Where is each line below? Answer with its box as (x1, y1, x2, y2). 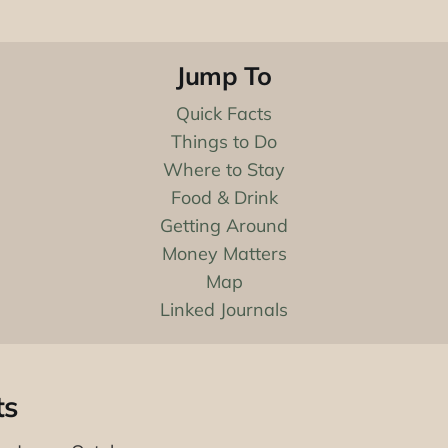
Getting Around (160, 214, 288, 238)
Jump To (176, 60, 272, 92)
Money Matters (161, 242, 287, 266)
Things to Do (171, 130, 277, 154)
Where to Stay (163, 158, 285, 182)
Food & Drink (170, 186, 278, 210)
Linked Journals (160, 298, 288, 322)
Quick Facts (176, 102, 272, 126)
